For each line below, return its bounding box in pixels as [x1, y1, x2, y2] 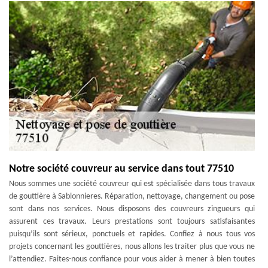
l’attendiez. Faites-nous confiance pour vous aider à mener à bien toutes [9, 255, 255, 264]
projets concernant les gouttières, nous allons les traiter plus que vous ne [9, 242, 255, 251]
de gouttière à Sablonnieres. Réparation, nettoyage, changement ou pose [9, 192, 255, 201]
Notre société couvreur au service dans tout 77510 [9, 163, 234, 175]
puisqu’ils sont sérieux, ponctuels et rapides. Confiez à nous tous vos [9, 230, 255, 239]
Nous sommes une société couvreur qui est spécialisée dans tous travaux [9, 179, 255, 188]
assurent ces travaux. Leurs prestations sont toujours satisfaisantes [9, 217, 255, 226]
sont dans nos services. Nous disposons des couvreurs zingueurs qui [9, 205, 255, 214]
